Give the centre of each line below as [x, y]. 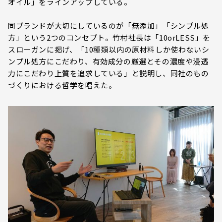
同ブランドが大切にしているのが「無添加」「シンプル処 [109, 26]
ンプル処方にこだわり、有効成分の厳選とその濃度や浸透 [108, 61]
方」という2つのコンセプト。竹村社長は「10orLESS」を [110, 37]
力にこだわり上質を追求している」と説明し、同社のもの [109, 73]
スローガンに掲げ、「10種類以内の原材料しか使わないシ [109, 49]
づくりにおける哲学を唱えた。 [62, 85]
